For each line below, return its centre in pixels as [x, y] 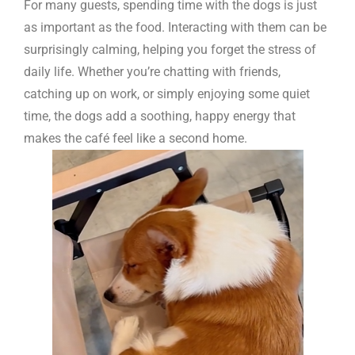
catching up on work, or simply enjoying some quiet [167, 94]
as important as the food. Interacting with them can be [175, 27]
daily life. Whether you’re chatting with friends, [152, 71]
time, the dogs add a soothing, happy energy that [160, 116]
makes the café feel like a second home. [136, 138]
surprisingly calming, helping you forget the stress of [170, 49]
